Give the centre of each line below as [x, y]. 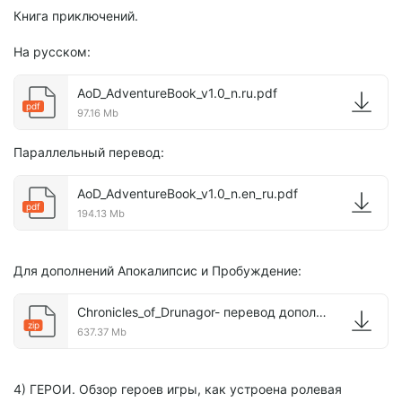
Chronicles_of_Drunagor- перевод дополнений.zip [321, 312]
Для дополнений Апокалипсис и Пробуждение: [157, 271]
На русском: [52, 52]
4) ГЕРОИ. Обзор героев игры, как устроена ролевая [178, 389]
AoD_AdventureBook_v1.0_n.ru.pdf [177, 93]
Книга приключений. [76, 16]
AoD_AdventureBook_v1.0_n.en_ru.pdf [188, 193]
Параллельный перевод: [89, 152]
